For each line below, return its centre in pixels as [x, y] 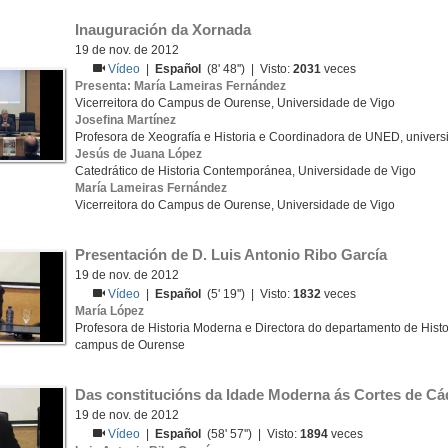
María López [109, 311]
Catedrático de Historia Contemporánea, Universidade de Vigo [245, 171]
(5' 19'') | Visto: [247, 294]
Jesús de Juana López [138, 154]
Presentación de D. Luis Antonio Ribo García [231, 254]
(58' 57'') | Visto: [251, 434]
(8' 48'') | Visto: [247, 69]
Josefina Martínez [125, 120]
